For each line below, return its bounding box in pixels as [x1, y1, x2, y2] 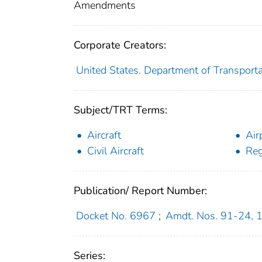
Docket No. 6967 [75, 208, 156, 223]
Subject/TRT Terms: [74, 102, 167, 117]
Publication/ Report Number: [74, 183, 207, 198]
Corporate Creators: [74, 37, 166, 52]
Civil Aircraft [87, 143, 144, 158]
